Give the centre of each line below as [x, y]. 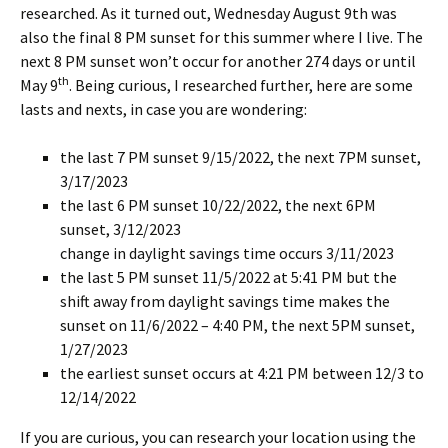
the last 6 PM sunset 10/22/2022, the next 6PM [218, 205]
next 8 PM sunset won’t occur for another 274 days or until [218, 61]
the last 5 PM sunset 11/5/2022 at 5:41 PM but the [228, 277]
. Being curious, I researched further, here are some [241, 85]
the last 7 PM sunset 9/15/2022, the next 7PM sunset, [240, 157]
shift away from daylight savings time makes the [225, 301]
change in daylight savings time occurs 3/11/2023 [227, 253]
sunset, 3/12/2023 [120, 229]
